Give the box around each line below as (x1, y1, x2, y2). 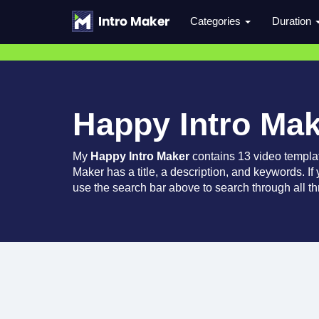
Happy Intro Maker (90, 150, 189, 162)
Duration (272, 15, 314, 27)
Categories (190, 15, 244, 27)
